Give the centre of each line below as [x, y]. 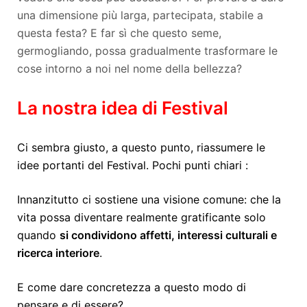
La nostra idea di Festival [123, 108]
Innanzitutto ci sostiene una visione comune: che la [149, 199]
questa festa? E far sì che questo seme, [119, 33]
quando [38, 235]
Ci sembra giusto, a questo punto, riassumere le [141, 147]
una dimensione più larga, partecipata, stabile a [140, 15]
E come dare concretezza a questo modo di [132, 287]
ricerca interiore [58, 253]
